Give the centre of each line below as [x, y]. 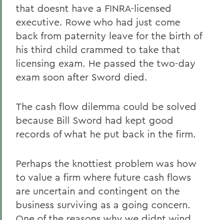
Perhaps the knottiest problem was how [106, 163]
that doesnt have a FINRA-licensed [94, 8]
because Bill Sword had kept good [95, 120]
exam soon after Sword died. [82, 77]
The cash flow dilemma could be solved [106, 106]
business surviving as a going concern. [103, 205]
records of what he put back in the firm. [106, 134]
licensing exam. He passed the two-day [106, 63]
